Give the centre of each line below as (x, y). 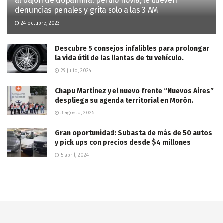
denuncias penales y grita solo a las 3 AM (87, 10)
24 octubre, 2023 (40, 24)
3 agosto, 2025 (77, 113)
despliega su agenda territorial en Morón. (124, 101)
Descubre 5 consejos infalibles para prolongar (132, 49)
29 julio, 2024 (75, 71)
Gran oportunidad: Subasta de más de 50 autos (133, 133)
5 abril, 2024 (74, 156)
